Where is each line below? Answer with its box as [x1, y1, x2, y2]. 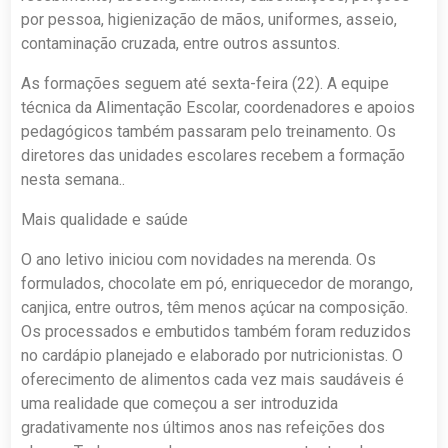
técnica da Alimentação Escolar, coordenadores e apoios [21, 97, 416, 117]
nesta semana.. [21, 169, 126, 189]
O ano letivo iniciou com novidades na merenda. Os [21, 249, 377, 269]
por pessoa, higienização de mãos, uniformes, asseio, [21, 9, 398, 29]
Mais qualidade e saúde [21, 209, 189, 229]
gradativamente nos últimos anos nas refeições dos [21, 417, 386, 437]
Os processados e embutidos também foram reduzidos [21, 321, 412, 341]
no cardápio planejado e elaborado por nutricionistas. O [21, 345, 404, 365]
